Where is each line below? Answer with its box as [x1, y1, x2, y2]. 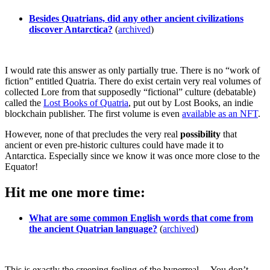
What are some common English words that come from [29, 212, 253, 223]
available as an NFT [182, 108, 258, 119]
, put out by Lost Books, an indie [128, 98, 253, 108]
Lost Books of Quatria [43, 98, 128, 108]
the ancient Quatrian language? [29, 223, 157, 234]
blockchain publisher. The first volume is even [5, 108, 182, 119]
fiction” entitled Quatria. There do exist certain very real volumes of [5, 76, 261, 87]
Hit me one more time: [5, 184, 145, 200]
